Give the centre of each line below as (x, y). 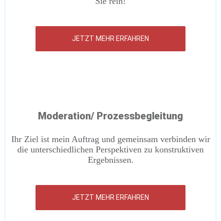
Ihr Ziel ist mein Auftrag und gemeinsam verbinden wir (110, 139)
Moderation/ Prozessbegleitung (110, 116)
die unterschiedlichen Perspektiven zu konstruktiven (110, 149)
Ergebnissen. (110, 160)
